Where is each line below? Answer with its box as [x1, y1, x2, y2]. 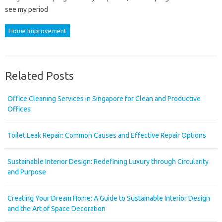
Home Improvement [8, 27, 66, 34]
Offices [7, 105, 31, 113]
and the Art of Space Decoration [7, 205, 106, 213]
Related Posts [5, 69, 74, 82]
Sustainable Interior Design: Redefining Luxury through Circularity [7, 158, 209, 166]
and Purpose [7, 168, 46, 176]
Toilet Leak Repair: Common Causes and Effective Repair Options [7, 131, 206, 139]
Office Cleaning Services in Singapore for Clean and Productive [7, 95, 201, 103]
